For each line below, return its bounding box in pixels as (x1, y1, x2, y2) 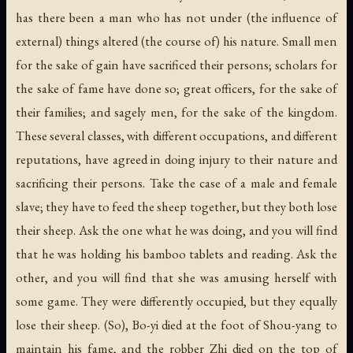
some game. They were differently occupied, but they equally (16, 292, 337, 310)
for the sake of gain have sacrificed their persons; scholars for (16, 55, 337, 73)
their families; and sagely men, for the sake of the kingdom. (16, 102, 337, 121)
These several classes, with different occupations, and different (16, 126, 337, 144)
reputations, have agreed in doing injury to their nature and (16, 150, 337, 168)
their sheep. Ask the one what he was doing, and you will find (16, 221, 337, 239)
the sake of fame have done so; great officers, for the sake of (16, 79, 337, 97)
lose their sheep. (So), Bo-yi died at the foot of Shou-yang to (16, 315, 337, 333)
